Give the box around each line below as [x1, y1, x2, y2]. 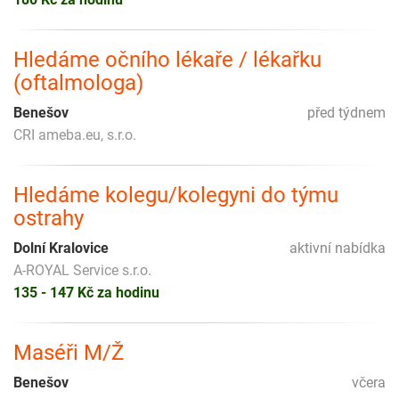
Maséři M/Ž [13, 339, 124, 365]
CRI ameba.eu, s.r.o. [13, 126, 136, 143]
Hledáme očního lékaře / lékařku [13, 46, 322, 72]
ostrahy [13, 205, 84, 231]
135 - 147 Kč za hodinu [13, 283, 159, 301]
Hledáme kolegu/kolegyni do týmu [13, 182, 338, 208]
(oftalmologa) [13, 69, 143, 95]
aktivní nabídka [289, 239, 386, 256]
